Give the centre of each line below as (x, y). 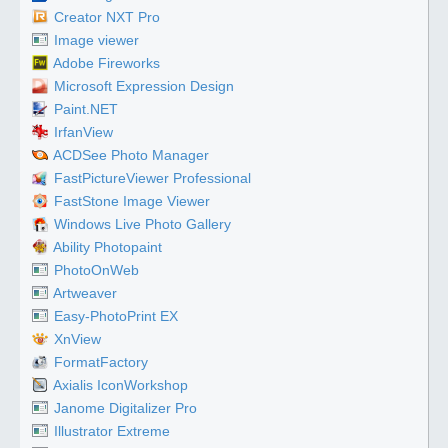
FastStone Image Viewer (132, 201)
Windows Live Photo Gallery (142, 224)
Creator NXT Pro (107, 17)
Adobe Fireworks (106, 63)
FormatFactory (101, 362)
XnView (77, 339)
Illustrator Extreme (112, 431)
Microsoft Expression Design (144, 86)
